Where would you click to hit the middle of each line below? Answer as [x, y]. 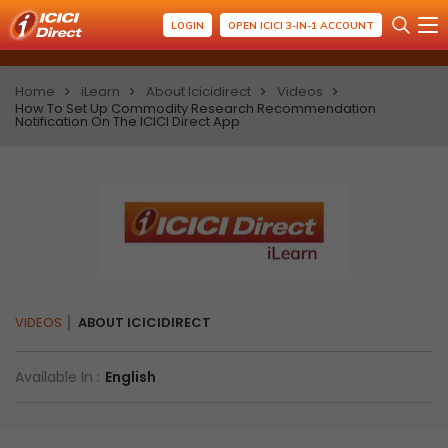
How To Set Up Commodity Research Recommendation [195, 108]
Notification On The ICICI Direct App [127, 121]
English [130, 377]
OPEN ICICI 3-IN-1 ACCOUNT [301, 25]
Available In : [57, 377]
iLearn [100, 91]
